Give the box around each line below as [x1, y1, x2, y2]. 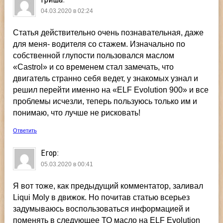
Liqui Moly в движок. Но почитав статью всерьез [13, 193, 190, 202]
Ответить [13, 127, 37, 133]
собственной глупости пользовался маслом [13, 51, 175, 60]
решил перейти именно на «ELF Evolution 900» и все [13, 85, 209, 94]
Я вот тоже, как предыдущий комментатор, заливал [13, 181, 204, 190]
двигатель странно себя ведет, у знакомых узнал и [13, 74, 199, 83]
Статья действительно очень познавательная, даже [13, 28, 204, 37]
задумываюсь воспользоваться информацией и [13, 204, 190, 213]
